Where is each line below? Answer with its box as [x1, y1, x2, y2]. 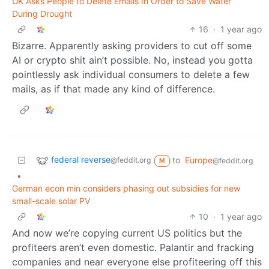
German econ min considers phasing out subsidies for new [12, 183, 240, 193]
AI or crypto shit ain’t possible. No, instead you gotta [12, 53, 253, 66]
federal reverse [51, 154, 110, 165]
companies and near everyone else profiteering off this [12, 255, 262, 268]
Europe [184, 154, 213, 165]
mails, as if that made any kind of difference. [12, 82, 215, 95]
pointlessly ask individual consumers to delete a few [12, 68, 250, 80]
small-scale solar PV [12, 195, 90, 206]
